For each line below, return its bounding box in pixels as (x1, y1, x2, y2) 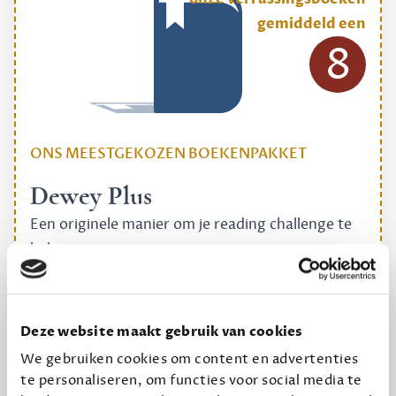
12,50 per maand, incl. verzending (70, 271, 326, 292)
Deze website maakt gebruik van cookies (20, 322, 303, 340)
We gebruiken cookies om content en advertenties (20, 351, 359, 368)
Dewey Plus (30, 183, 152, 209)
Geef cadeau (150, 333, 246, 354)
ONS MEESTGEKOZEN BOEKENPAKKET (30, 145, 307, 163)
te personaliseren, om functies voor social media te (20, 372, 362, 389)
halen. (30, 240, 72, 258)
